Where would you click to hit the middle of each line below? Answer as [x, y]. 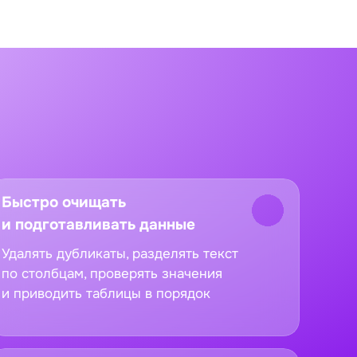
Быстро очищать [64, 202]
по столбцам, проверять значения [112, 273]
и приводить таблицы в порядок [106, 293]
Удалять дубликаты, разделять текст [120, 253]
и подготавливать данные [98, 224]
